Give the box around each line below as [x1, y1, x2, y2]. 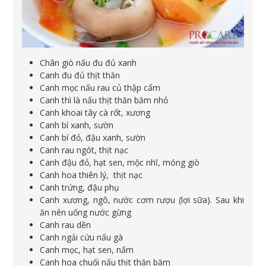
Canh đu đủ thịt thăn [40, 69, 121, 81]
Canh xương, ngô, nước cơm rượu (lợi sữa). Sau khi [40, 194, 244, 205]
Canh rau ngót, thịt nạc [40, 144, 129, 156]
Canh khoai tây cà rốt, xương [40, 106, 151, 118]
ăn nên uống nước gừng [40, 206, 132, 218]
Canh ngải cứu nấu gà [40, 231, 123, 243]
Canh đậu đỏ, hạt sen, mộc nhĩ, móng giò [40, 156, 200, 168]
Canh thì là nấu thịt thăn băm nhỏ [40, 94, 169, 106]
